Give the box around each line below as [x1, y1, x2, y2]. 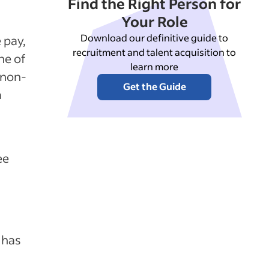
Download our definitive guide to [80, 31, 229, 44]
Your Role [121, 11, 188, 31]
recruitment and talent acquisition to [73, 45, 237, 58]
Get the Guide [122, 79, 186, 92]
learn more [130, 59, 179, 73]
